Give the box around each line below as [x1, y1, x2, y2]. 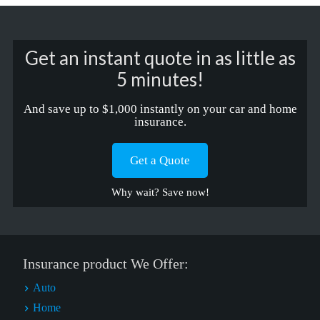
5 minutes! [116, 68, 204, 91]
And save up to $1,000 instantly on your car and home [23, 102, 297, 116]
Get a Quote [130, 154, 190, 167]
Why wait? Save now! [111, 186, 209, 198]
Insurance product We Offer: [23, 256, 189, 271]
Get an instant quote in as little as [24, 46, 296, 69]
